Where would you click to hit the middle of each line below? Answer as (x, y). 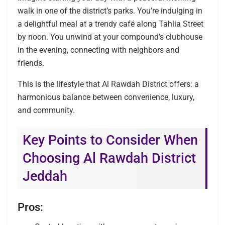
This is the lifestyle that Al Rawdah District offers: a (108, 84)
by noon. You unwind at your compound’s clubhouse (110, 37)
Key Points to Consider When (110, 140)
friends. (31, 63)
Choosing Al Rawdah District (109, 158)
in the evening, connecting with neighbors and (98, 50)
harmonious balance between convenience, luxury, (106, 97)
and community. (46, 110)
